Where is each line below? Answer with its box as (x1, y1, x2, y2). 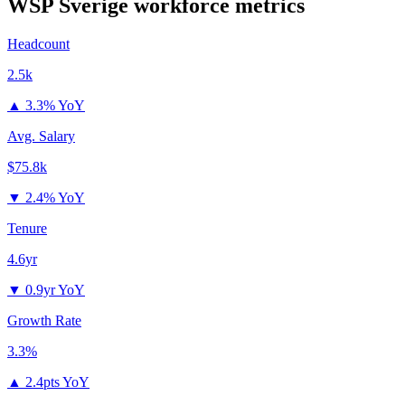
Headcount (7, 36, 70, 52)
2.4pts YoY (25, 374, 89, 391)
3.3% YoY (25, 98, 85, 114)
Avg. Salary (7, 128, 75, 145)
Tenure (7, 221, 47, 237)
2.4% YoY (25, 190, 85, 206)
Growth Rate (7, 313, 81, 329)
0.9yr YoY (25, 282, 85, 298)
